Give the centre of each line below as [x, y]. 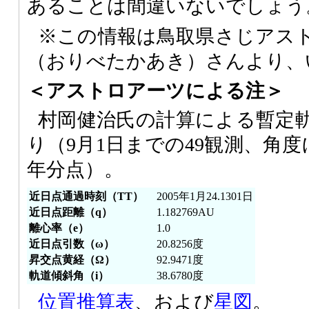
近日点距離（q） [71, 212]
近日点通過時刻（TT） [86, 196]
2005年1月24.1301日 [205, 196]
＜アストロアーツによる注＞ [156, 90]
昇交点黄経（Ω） [72, 259]
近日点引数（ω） [72, 243]
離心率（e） [59, 228]
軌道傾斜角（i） [69, 275]
